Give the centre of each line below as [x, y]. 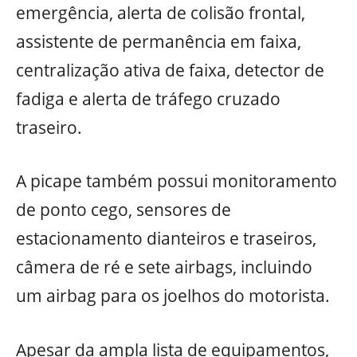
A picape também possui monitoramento [177, 181]
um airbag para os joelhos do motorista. [173, 296]
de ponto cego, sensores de [124, 210]
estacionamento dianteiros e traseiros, [166, 239]
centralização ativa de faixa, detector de [170, 70]
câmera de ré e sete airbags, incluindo [164, 267]
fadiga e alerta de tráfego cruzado [148, 98]
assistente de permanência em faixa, [159, 41]
